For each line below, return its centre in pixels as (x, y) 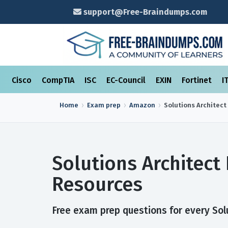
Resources (97, 184)
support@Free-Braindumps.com (144, 12)
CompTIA (59, 80)
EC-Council (127, 80)
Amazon (142, 105)
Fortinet (198, 80)
